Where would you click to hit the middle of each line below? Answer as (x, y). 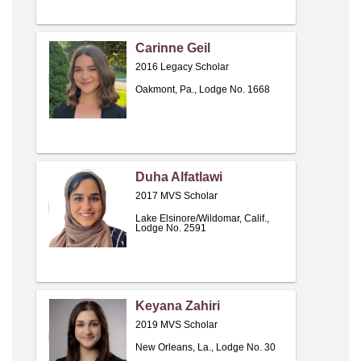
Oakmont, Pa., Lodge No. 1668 (203, 90)
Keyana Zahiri (178, 306)
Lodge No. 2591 (171, 228)
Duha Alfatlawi (179, 177)
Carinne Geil (173, 48)
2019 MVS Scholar (176, 325)
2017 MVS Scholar (176, 196)
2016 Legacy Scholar (182, 67)
